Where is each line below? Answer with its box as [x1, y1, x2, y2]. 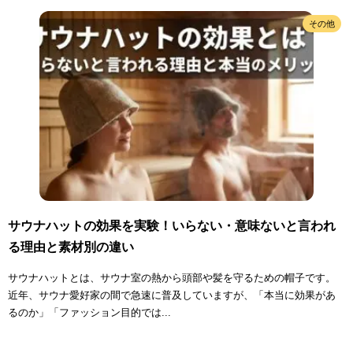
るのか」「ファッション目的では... [8, 306, 171, 318]
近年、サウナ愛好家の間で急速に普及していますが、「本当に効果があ [8, 288, 336, 301]
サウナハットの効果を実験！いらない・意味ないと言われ [8, 218, 336, 232]
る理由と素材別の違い [8, 240, 134, 254]
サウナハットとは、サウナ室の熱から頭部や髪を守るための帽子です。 [8, 271, 336, 284]
